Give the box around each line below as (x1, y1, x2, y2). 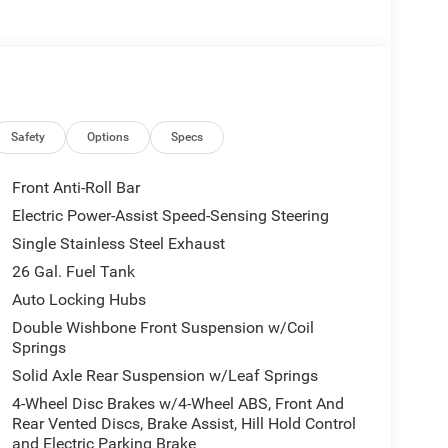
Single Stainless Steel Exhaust (11, 234, 225, 254)
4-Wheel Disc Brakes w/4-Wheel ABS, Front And (11, 394, 344, 414)
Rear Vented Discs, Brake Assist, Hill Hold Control (11, 414, 356, 434)
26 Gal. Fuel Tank (11, 262, 135, 282)
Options (87, 130, 130, 145)
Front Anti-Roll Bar (11, 178, 140, 198)
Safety (11, 130, 46, 145)
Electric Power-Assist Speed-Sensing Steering (11, 206, 329, 226)
